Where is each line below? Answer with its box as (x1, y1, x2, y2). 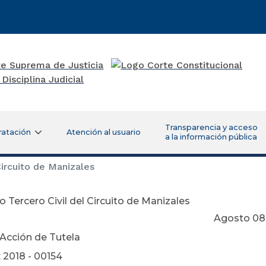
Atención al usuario (66, 127, 141, 137)
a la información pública (164, 132, 257, 141)
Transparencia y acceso (164, 122, 258, 132)
